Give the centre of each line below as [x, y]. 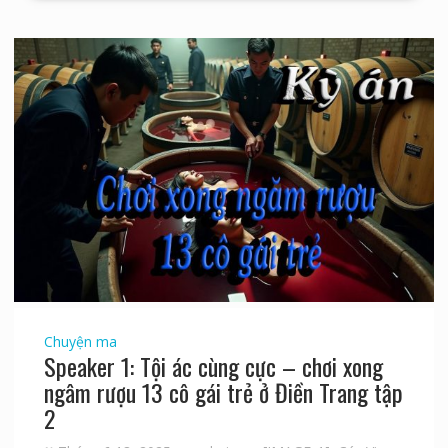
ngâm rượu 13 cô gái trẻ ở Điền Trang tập [223, 391]
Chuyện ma [80, 341]
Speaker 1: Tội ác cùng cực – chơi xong [213, 365]
